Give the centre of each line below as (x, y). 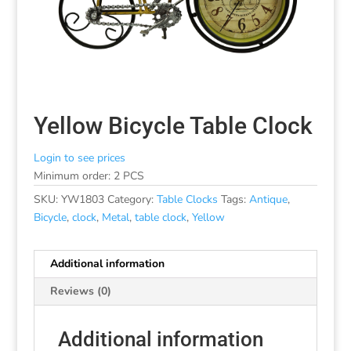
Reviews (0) (80, 291)
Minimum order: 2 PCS (89, 175)
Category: (132, 199)
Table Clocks (187, 199)
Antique (268, 199)
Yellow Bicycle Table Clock (173, 125)
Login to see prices (79, 157)
